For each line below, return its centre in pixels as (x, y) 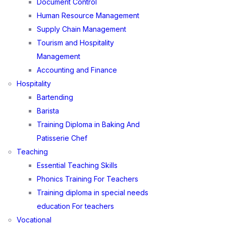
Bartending (55, 97)
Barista (48, 111)
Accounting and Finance (77, 70)
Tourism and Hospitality (76, 43)
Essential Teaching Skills (77, 165)
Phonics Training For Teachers (88, 179)
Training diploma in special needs (93, 192)
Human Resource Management (88, 15)
